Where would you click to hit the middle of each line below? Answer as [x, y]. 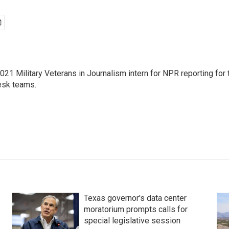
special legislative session [132, 221]
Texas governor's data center [135, 198]
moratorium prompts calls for [135, 209]
